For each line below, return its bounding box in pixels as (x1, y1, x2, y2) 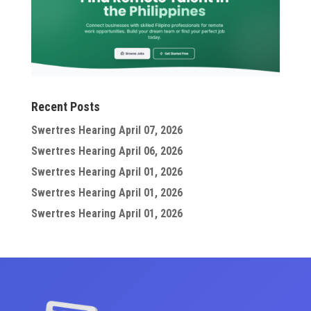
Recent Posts (31, 99, 100, 114)
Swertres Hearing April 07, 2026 (31, 123, 183, 137)
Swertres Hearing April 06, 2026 (31, 144, 183, 158)
